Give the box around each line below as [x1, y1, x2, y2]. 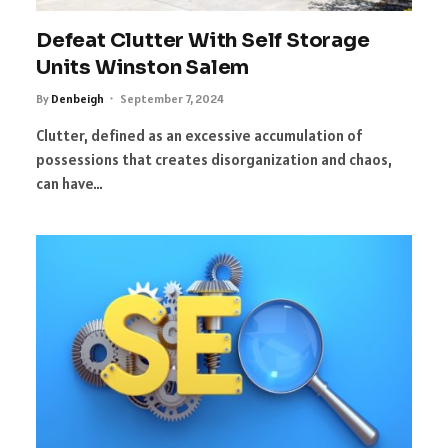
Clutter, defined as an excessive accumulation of [36, 125, 362, 145]
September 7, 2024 [120, 90, 224, 106]
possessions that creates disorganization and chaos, [36, 149, 392, 169]
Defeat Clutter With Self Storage [36, 27, 370, 53]
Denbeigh [51, 90, 104, 106]
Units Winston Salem [36, 54, 250, 80]
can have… [36, 173, 103, 193]
